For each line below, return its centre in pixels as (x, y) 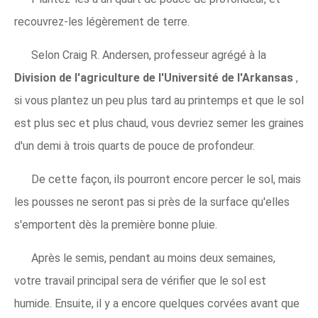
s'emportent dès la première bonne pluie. (116, 225)
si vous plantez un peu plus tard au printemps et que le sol (159, 101)
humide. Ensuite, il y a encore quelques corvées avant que (157, 304)
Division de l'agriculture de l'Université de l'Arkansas (155, 78)
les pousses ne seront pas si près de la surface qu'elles (152, 202)
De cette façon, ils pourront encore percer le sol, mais (166, 180)
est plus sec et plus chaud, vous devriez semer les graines (159, 124)
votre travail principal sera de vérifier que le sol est (140, 281)
